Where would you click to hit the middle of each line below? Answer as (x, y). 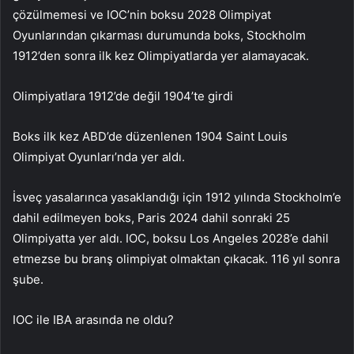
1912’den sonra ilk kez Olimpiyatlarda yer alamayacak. (161, 55)
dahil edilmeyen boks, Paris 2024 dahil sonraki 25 (151, 217)
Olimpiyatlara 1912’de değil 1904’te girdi (123, 96)
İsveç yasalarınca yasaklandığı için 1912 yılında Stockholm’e (177, 197)
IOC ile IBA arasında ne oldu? (93, 319)
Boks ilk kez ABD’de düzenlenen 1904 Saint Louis (150, 136)
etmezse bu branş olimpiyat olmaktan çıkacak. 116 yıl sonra (176, 258)
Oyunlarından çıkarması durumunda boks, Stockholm (159, 35)
